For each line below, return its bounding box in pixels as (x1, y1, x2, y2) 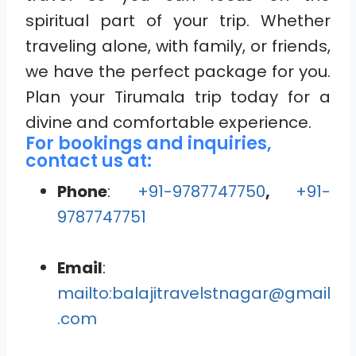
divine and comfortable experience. (25, 110, 311, 133)
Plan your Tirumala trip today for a (25, 85, 331, 108)
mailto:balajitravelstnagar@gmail (57, 281, 331, 304)
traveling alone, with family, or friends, (25, 34, 331, 57)
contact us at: (25, 148, 152, 173)
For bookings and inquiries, (25, 130, 272, 156)
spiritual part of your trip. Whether (25, 9, 331, 32)
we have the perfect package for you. (25, 60, 331, 83)
